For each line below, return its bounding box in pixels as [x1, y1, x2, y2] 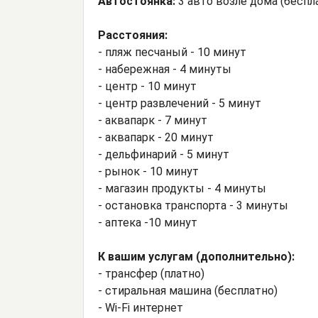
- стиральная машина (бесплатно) [98, 284, 278, 298]
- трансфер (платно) [98, 267, 204, 281]
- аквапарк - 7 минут [98, 114, 207, 128]
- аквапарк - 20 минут [98, 131, 214, 145]
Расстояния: [98, 28, 168, 43]
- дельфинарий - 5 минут [98, 148, 229, 162]
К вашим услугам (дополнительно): [98, 250, 295, 264]
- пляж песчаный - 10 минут [98, 45, 246, 60]
